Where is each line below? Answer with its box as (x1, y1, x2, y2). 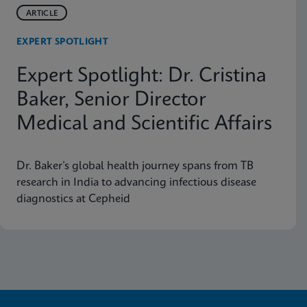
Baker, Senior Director (16, 90, 206, 110)
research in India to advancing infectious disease (16, 176, 256, 188)
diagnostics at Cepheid (16, 193, 130, 205)
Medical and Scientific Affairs (16, 114, 272, 134)
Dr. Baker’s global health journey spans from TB (16, 160, 254, 172)
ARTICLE (26, 9, 58, 18)
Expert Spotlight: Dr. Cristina (16, 66, 267, 86)
